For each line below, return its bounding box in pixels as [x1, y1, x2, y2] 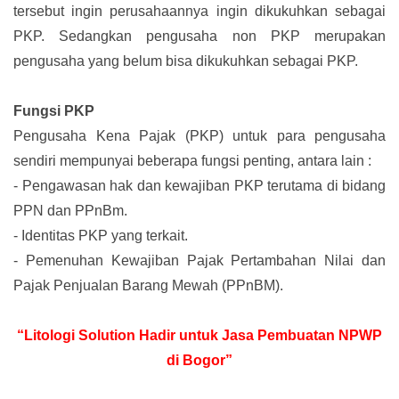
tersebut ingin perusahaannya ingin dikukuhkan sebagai [13, 4, 386, 20]
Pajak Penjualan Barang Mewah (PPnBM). [13, 278, 283, 294]
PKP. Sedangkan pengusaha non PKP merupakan [13, 28, 386, 45]
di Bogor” [167, 353, 232, 369]
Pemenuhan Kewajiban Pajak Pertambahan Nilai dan [25, 253, 387, 269]
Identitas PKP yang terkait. [21, 228, 188, 244]
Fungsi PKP [13, 103, 94, 119]
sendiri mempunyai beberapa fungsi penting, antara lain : [13, 153, 371, 169]
